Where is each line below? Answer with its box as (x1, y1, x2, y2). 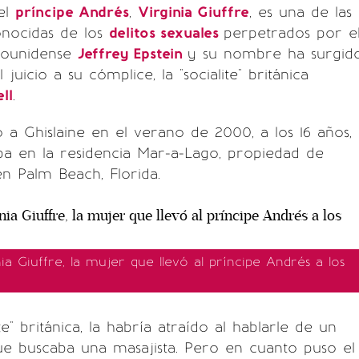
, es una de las (249, 3, 352, 21)
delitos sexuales (109, 24, 224, 42)
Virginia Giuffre (138, 3, 249, 21)
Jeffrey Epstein (78, 45, 188, 63)
